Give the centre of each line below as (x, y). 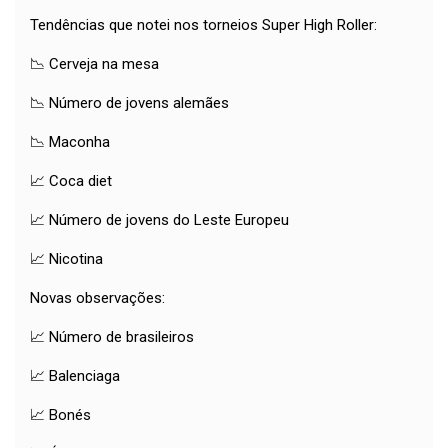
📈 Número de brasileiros (112, 337)
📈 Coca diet (71, 181)
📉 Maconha (70, 142)
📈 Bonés (60, 415)
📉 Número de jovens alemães (129, 103)
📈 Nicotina (66, 259)
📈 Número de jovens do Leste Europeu (159, 220)
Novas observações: (97, 298)
